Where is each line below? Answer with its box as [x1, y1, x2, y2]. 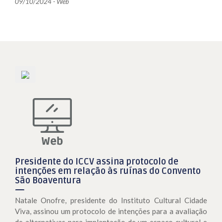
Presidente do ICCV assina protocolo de [15, 156, 178, 167]
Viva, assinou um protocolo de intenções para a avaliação [15, 206, 207, 216]
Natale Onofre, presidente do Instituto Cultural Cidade [15, 195, 207, 205]
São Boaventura [15, 174, 81, 186]
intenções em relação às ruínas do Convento [15, 165, 201, 176]
